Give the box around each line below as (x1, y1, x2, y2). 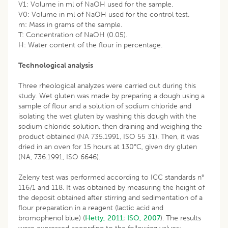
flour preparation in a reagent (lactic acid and (18, 203, 163, 212)
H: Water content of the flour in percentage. (18, 40, 162, 49)
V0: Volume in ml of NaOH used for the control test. (18, 10, 189, 19)
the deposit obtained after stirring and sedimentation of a (18, 193, 203, 202)
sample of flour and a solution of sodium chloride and (18, 101, 191, 110)
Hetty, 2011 (85, 213, 123, 222)
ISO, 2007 (127, 213, 160, 222)
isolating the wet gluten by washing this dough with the (18, 111, 196, 121)
